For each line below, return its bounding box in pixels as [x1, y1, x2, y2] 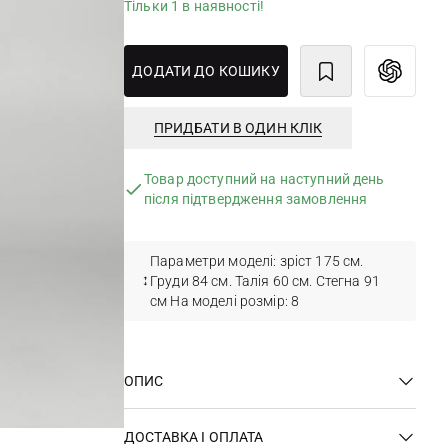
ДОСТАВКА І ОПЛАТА [124, 428, 264, 445]
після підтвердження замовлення [144, 191, 368, 207]
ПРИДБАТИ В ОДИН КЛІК [153, 120, 323, 136]
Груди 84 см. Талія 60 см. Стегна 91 [150, 273, 380, 289]
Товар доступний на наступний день [144, 171, 385, 187]
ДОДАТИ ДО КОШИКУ [132, 63, 280, 79]
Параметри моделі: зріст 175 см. [150, 253, 364, 269]
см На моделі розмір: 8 [150, 293, 300, 309]
